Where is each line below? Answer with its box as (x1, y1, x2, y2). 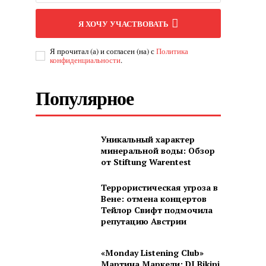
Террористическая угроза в (100, 181, 218, 193)
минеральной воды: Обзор (100, 144, 215, 156)
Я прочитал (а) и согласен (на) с (50, 45, 157, 56)
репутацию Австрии (100, 215, 186, 227)
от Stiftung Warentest (100, 156, 191, 167)
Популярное (36, 83, 134, 112)
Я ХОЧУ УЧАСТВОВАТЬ (78, 17, 169, 29)
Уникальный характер (100, 133, 195, 145)
